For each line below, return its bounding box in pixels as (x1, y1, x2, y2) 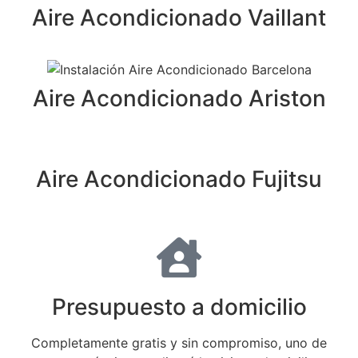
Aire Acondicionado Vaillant (32, 4, 326, 32)
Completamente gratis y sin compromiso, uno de (31, 335, 327, 352)
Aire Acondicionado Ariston (32, 85, 326, 113)
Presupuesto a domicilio (51, 293, 307, 321)
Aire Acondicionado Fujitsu (36, 165, 322, 193)
